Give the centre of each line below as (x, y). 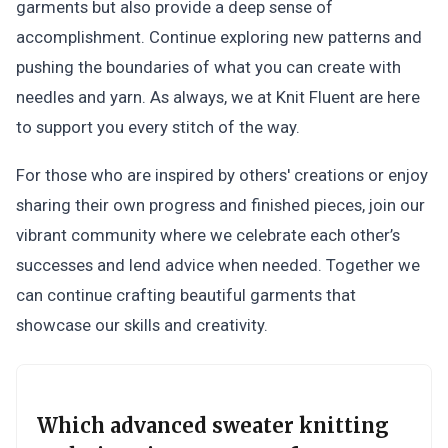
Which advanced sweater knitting (213, 425)
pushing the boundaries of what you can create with (208, 67)
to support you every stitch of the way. (158, 127)
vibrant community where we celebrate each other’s (208, 235)
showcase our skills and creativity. (142, 325)
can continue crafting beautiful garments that (186, 295)
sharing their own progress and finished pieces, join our (220, 205)
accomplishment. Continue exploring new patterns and (219, 37)
